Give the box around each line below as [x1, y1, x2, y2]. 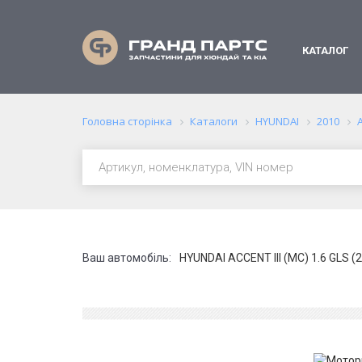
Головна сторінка [82, 114, 172, 128]
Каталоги [190, 114, 238, 128]
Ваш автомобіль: [82, 250, 171, 264]
